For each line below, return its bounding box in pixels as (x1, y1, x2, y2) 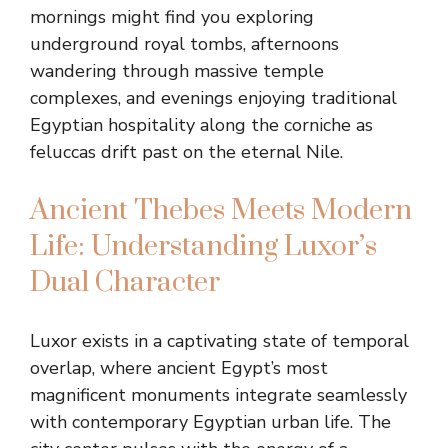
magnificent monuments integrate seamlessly (30, 383, 407, 407)
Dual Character (30, 265, 220, 300)
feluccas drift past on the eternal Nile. (30, 140, 343, 164)
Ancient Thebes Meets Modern (30, 193, 412, 228)
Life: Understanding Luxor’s (30, 229, 377, 264)
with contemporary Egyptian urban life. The (30, 410, 391, 434)
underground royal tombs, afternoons (30, 32, 339, 56)
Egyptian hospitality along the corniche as (30, 113, 373, 137)
